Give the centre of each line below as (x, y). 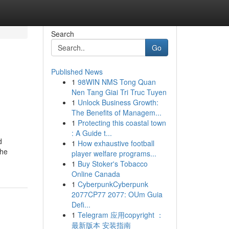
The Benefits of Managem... (116, 112)
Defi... (81, 204)
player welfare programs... (114, 153)
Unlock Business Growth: (118, 102)
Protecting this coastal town (122, 123)
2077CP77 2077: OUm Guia (117, 194)
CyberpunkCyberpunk (113, 184)
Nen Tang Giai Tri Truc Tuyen (119, 92)
